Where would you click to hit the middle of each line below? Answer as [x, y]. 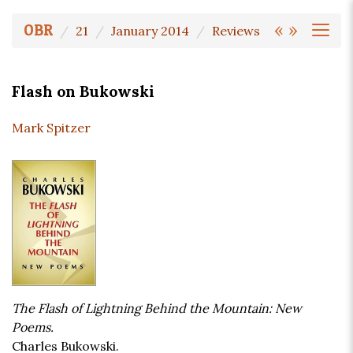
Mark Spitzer [51, 128]
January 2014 [150, 31]
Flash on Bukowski [83, 92]
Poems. [33, 327]
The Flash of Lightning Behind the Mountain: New [157, 308]
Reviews [236, 31]
